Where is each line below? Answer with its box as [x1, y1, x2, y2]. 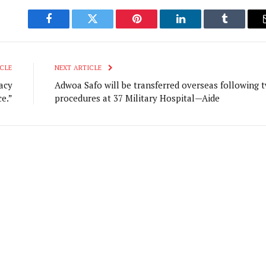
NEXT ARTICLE [54, 63, 104, 72]
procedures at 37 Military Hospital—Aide [54, 91, 220, 104]
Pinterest [135, 22, 173, 33]
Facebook [47, 22, 90, 33]
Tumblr [223, 22, 255, 33]
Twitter [91, 22, 123, 33]
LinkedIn [179, 22, 219, 33]
